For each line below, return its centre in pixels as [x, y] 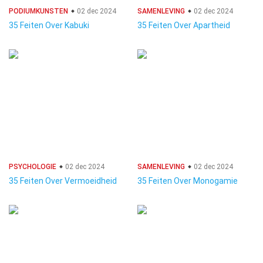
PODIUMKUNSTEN [38, 11]
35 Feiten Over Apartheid [184, 25]
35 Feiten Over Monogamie [188, 181]
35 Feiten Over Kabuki [49, 25]
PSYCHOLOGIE [33, 167]
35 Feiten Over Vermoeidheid [63, 181]
